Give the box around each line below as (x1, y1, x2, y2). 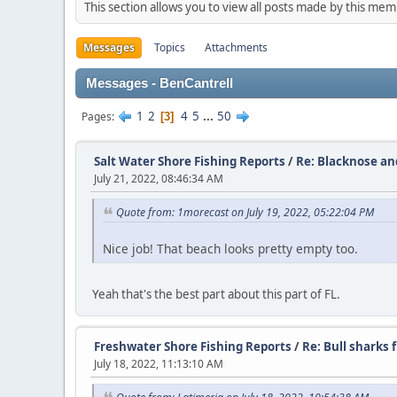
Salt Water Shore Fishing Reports (94, 153, 285, 169)
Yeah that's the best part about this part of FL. (92, 285, 340, 302)
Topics (154, 40, 185, 55)
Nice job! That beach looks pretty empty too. (103, 239, 358, 257)
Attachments (205, 40, 268, 55)
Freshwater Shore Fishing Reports (94, 338, 292, 354)
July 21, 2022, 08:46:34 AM (94, 171, 223, 186)
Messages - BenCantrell (86, 76, 233, 90)
